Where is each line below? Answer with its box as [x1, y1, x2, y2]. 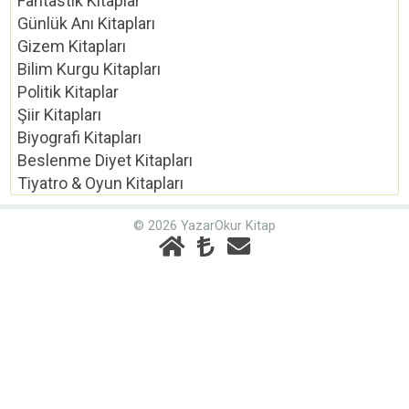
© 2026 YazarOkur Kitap [133, 218, 276, 235]
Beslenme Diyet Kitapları [17, 151, 194, 171]
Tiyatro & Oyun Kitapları [17, 173, 184, 194]
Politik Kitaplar [17, 82, 120, 102]
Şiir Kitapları [17, 105, 102, 125]
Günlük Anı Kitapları [17, 14, 156, 34]
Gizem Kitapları [17, 37, 127, 57]
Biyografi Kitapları [17, 128, 142, 148]
